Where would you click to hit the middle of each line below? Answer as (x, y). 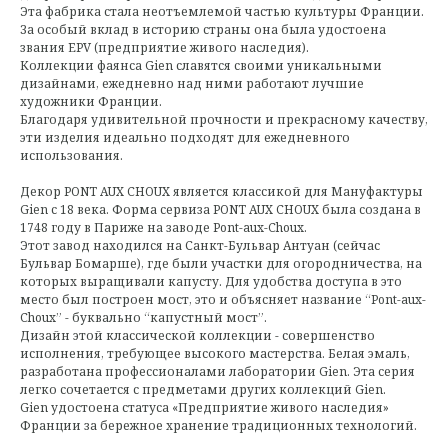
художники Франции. (91, 102)
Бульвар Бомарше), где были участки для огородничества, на (221, 264)
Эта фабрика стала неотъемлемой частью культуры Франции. (222, 12)
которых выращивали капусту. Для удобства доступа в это (211, 282)
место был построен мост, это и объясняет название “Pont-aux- (223, 300)
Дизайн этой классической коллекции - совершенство (197, 336)
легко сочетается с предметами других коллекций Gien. (203, 390)
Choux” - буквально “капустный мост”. (143, 318)
